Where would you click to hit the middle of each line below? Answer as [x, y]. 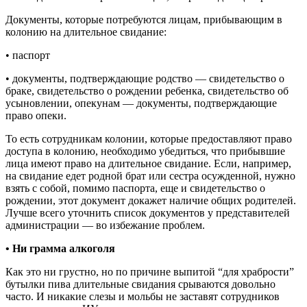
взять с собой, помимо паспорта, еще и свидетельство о [135, 188]
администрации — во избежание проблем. [105, 225]
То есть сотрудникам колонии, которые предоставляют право [149, 138]
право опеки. [36, 115]
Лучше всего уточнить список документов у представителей [148, 212]
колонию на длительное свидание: [86, 32]
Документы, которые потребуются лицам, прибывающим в [144, 19]
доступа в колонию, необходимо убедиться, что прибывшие [145, 151]
